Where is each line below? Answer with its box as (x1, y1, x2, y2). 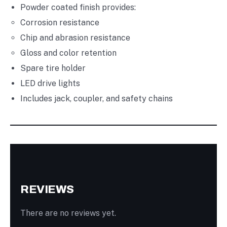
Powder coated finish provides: (20, 2, 136, 12)
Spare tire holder (20, 63, 86, 73)
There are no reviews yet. (20, 208, 116, 218)
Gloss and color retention (20, 48, 117, 58)
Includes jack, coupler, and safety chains (20, 93, 173, 103)
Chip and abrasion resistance (20, 32, 130, 43)
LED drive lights (20, 78, 80, 88)
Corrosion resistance (20, 17, 99, 27)
